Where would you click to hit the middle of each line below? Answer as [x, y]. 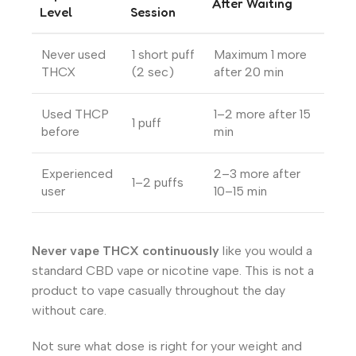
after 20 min [249, 72]
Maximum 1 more [260, 55]
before [60, 132]
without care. [69, 311]
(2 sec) [153, 72]
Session [153, 12]
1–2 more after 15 [262, 114]
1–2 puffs [158, 183]
